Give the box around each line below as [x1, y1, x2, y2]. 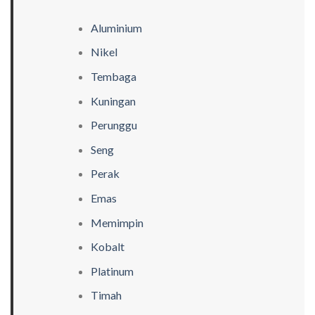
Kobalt [90, 240, 124, 254]
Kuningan [90, 94, 136, 108]
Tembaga [90, 69, 136, 83]
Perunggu [90, 118, 137, 132]
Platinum [90, 264, 134, 278]
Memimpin [90, 215, 143, 229]
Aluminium [90, 20, 142, 34]
